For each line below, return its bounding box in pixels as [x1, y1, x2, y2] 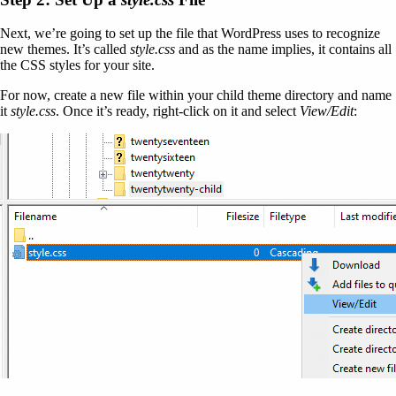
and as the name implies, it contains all [175, 42, 392, 57]
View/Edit [300, 103, 354, 119]
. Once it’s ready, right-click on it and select [56, 103, 300, 119]
